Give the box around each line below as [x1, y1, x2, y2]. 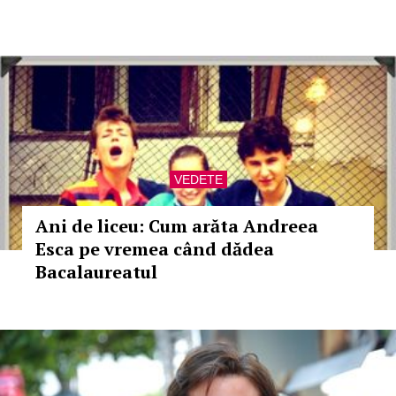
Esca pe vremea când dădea [35, 237, 274, 261]
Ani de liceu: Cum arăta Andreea [35, 214, 318, 238]
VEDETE [173, 172, 223, 187]
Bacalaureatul [35, 260, 157, 284]
